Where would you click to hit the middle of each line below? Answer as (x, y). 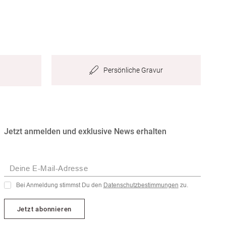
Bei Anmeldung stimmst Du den (60, 185)
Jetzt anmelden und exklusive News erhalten (85, 131)
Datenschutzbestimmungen (141, 185)
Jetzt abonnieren (44, 209)
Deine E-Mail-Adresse (49, 168)
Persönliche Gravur (133, 70)
